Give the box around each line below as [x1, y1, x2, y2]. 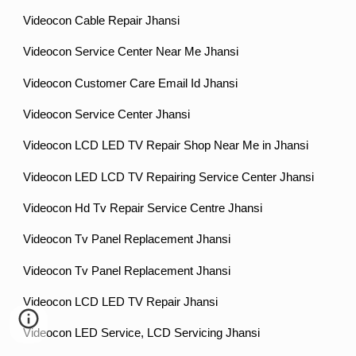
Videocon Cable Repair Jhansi [23, 14, 180, 28]
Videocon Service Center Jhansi [23, 108, 191, 122]
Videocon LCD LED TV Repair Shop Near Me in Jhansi [23, 139, 309, 153]
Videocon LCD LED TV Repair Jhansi [23, 296, 219, 309]
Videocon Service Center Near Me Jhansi [23, 45, 239, 59]
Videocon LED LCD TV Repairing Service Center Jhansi [23, 170, 315, 184]
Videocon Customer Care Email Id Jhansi [23, 76, 238, 90]
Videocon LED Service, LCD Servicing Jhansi [23, 327, 261, 340]
